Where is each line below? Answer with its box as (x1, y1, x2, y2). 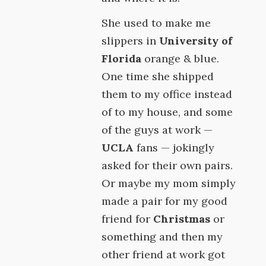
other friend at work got (102, 248, 226, 261)
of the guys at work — (102, 123, 213, 137)
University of (159, 34, 233, 47)
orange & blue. (141, 52, 220, 65)
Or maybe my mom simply (102, 176, 236, 190)
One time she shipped (102, 69, 214, 83)
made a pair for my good (102, 194, 228, 208)
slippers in (102, 34, 160, 47)
